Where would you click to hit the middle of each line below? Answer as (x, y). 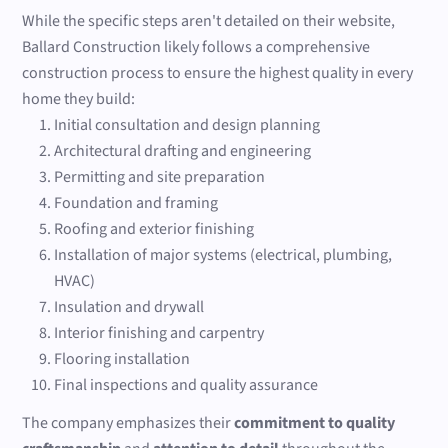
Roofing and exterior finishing (154, 229)
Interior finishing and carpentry (159, 333)
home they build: (79, 99)
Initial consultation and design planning (187, 125)
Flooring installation (122, 359)
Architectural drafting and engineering (183, 151)
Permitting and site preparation (160, 177)
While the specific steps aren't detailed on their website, (209, 21)
